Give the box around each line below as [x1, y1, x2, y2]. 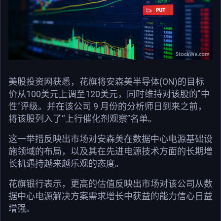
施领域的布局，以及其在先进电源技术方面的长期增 [8, 146, 213, 156]
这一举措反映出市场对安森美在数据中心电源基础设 [8, 133, 213, 144]
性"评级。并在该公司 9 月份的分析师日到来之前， [8, 101, 207, 111]
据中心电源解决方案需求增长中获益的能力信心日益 [8, 190, 213, 201]
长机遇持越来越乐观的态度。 [8, 158, 124, 169]
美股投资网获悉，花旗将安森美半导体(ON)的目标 [8, 76, 204, 87]
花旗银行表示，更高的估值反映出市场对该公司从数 [8, 178, 213, 189]
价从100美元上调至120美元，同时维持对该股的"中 [8, 88, 210, 99]
